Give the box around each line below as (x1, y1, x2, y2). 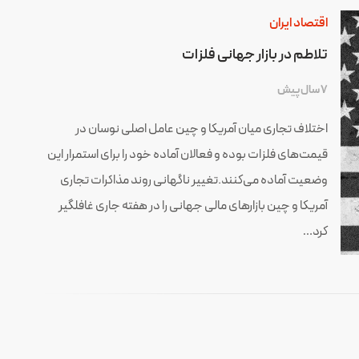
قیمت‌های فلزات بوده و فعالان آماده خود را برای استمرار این (46, 145, 328, 165)
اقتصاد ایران (268, 14, 328, 34)
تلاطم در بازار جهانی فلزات (181, 44, 328, 67)
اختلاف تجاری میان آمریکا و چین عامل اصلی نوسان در (75, 119, 328, 139)
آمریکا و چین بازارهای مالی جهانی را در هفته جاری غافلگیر (58, 196, 328, 216)
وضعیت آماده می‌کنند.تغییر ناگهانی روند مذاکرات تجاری (59, 171, 328, 191)
